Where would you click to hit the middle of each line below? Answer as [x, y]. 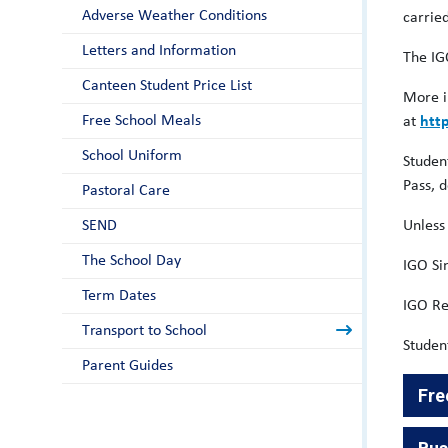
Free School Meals [141, 121]
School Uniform [132, 156]
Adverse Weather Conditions [174, 16]
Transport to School [144, 331]
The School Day [131, 261]
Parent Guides [127, 366]
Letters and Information [159, 51]
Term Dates [119, 296]
